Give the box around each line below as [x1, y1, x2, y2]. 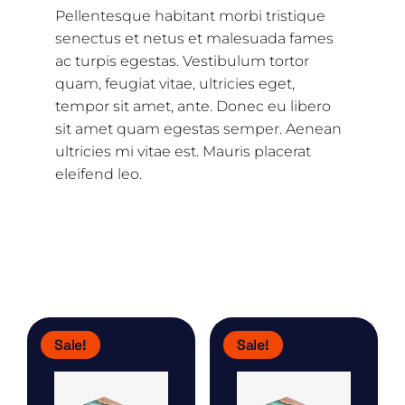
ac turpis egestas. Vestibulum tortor [55, 52, 309, 70]
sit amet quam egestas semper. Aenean [55, 120, 342, 137]
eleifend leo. [55, 165, 142, 183]
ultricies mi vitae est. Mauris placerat [55, 143, 311, 160]
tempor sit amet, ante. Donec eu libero [55, 98, 331, 115]
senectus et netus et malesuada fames [55, 30, 334, 47]
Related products [27, 266, 234, 298]
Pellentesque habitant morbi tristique [55, 7, 325, 24]
